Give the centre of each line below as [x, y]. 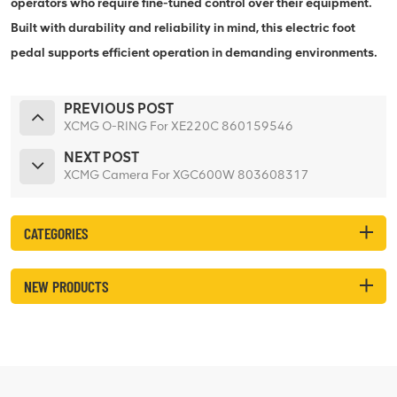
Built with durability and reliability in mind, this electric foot [183, 27]
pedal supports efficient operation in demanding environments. [194, 52]
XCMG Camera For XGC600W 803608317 [187, 175]
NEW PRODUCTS [66, 286]
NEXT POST [101, 157]
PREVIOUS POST [119, 108]
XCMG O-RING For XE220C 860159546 [179, 126]
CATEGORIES [56, 233]
